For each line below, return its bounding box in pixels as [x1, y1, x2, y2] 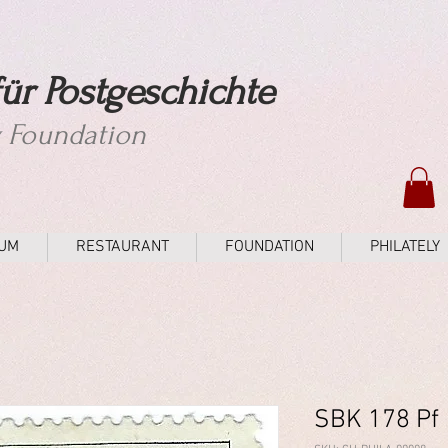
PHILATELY [369, 236, 440, 257]
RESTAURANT [75, 236, 169, 257]
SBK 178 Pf [314, 404, 439, 436]
